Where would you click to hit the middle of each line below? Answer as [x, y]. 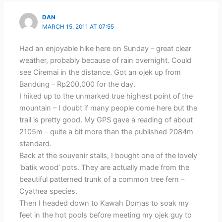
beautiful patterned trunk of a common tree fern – [102, 179]
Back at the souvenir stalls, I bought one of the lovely [109, 155]
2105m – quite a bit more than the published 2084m [107, 132]
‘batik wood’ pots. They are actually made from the [105, 167]
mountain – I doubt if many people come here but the [109, 108]
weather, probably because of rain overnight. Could [106, 60]
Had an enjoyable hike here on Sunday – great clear [106, 48]
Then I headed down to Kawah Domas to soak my [104, 203]
